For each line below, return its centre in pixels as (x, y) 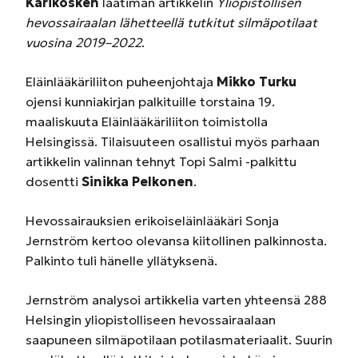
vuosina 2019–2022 (84, 42)
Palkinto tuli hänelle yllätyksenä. (121, 261)
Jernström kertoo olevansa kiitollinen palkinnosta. (176, 241)
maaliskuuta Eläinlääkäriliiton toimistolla (147, 121)
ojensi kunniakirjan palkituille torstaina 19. (150, 101)
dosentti (54, 181)
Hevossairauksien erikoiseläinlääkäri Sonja (152, 221)
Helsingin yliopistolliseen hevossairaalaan (151, 320)
